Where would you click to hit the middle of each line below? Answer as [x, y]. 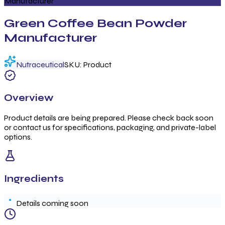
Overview [29, 98]
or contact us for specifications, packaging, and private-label [110, 128]
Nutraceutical [40, 64]
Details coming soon [52, 203]
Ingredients [34, 179]
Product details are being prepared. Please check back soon [109, 118]
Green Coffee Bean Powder [95, 23]
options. [18, 137]
